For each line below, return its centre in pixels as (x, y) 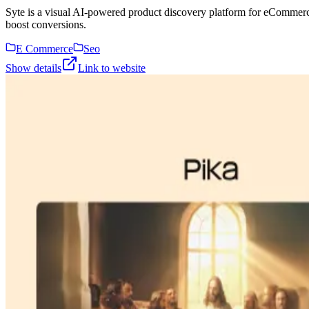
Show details (33, 68)
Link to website (112, 68)
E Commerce (44, 49)
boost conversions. (46, 24)
